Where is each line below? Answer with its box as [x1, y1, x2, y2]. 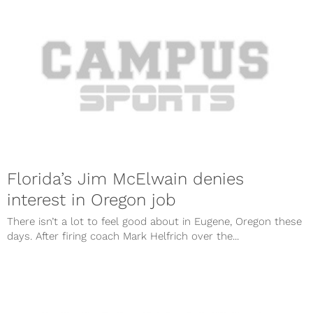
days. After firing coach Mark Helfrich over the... [7, 229, 239, 242]
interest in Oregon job [7, 189, 176, 210]
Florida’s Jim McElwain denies [7, 168, 244, 189]
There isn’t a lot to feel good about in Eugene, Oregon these [7, 214, 302, 228]
